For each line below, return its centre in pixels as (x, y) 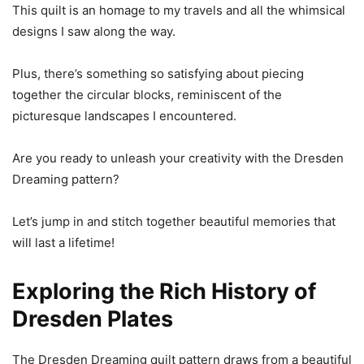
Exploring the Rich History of (164, 291)
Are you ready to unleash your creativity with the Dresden (178, 158)
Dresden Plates (93, 319)
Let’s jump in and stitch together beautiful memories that (174, 221)
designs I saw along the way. (94, 31)
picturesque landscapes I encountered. (124, 116)
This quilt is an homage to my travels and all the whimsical (179, 10)
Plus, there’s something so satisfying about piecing (158, 74)
